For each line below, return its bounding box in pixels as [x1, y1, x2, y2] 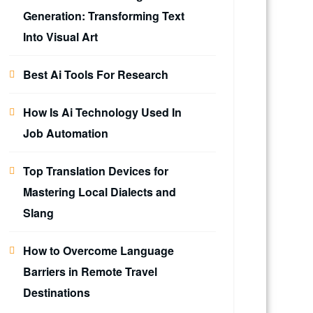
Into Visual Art [23, 29, 98, 45]
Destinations [23, 284, 90, 300]
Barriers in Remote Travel [23, 263, 157, 279]
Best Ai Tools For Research [23, 66, 168, 82]
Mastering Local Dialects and [23, 184, 176, 200]
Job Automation [23, 125, 108, 141]
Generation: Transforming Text [23, 8, 184, 24]
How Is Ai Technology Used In [23, 104, 182, 120]
